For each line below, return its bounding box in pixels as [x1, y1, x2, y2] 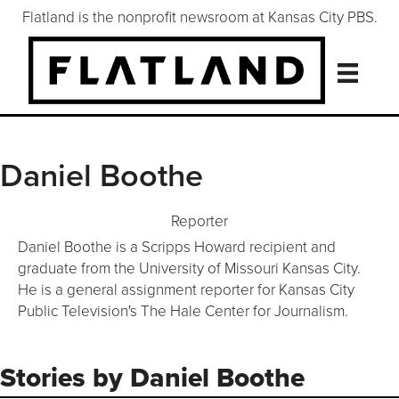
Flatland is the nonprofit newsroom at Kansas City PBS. [21, 5, 378, 27]
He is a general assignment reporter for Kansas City [18, 279, 354, 300]
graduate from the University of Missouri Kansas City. [18, 257, 361, 279]
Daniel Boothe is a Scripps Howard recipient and [18, 236, 336, 257]
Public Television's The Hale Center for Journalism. [18, 300, 348, 322]
